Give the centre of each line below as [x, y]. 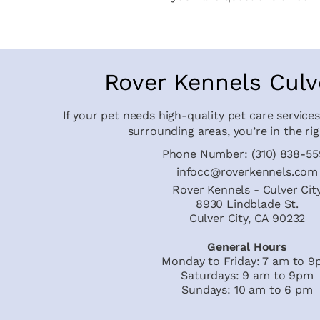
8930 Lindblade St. [247, 204]
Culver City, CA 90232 [247, 218]
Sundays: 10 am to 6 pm [247, 290]
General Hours [247, 247]
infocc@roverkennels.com [247, 172]
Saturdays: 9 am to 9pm [247, 275]
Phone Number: [206, 154]
